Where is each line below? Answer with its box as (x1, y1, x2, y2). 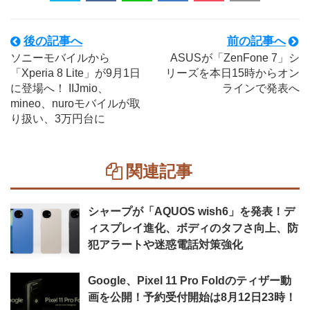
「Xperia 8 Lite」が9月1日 (10, 67, 140, 79)
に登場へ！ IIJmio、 (10, 82, 109, 94)
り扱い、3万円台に (10, 113, 105, 125)
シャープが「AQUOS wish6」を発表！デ (88, 206, 295, 217)
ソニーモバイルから (10, 52, 110, 64)
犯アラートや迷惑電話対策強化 (88, 239, 243, 250)
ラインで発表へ (222, 82, 300, 94)
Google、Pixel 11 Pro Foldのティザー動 (88, 275, 291, 286)
